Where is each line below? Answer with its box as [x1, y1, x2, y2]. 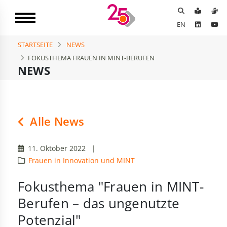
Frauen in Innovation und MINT [28, 156, 135, 166]
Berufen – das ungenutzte [18, 195, 180, 213]
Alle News [27, 113, 85, 130]
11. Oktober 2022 [26, 143, 86, 154]
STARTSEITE [18, 40, 53, 49]
